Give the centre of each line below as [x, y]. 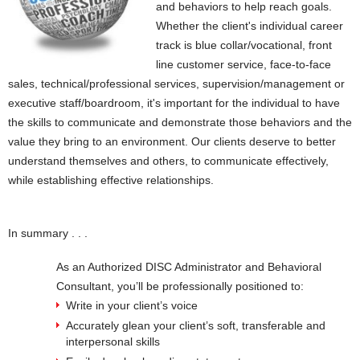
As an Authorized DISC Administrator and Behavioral [189, 267]
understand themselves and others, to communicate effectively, [168, 161]
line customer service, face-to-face [243, 64]
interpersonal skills [113, 342]
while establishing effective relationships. [111, 180]
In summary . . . [48, 233]
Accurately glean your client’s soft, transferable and [196, 325]
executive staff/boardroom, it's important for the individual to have [174, 103]
